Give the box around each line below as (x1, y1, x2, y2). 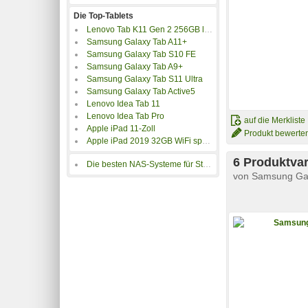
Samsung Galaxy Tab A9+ (87, 61, 183, 71)
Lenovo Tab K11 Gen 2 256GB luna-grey (87, 24, 204, 34)
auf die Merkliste (244, 115, 305, 125)
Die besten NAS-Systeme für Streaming (87, 159, 203, 170)
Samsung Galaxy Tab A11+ (87, 36, 187, 47)
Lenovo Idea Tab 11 (87, 98, 160, 109)
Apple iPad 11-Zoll (87, 123, 155, 133)
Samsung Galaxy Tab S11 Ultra (87, 74, 203, 84)
